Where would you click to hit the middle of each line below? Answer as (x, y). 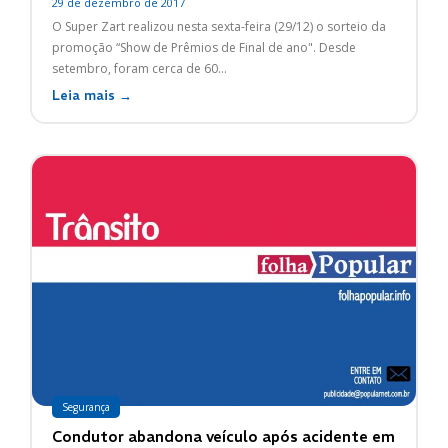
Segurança (86, 406)
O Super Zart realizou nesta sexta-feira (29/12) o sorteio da (219, 26)
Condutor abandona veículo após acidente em (223, 436)
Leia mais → (92, 95)
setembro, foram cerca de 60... (139, 68)
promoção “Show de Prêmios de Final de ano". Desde (204, 47)
